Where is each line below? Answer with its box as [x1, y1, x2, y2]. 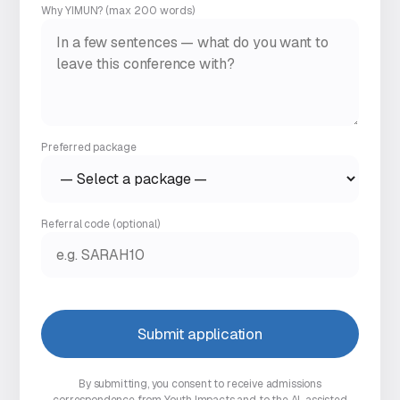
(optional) [112, 217, 160, 232]
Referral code [41, 217, 113, 232]
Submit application [137, 324, 262, 345]
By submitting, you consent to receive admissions [79, 377, 321, 392]
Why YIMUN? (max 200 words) [41, 4, 195, 19]
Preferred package [41, 140, 137, 155]
